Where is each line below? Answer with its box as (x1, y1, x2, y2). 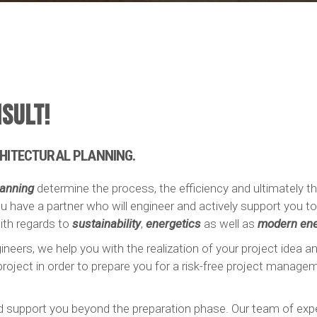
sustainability (72, 217, 141, 231)
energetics (146, 217, 201, 231)
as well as (201, 217, 258, 231)
